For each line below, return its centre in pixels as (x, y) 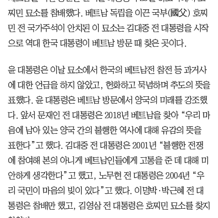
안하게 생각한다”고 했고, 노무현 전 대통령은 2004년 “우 (106, 175)
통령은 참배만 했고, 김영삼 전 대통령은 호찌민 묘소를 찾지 (109, 206)
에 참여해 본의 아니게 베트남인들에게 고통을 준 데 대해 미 (108, 160)
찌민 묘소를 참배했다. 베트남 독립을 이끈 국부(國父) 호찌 (108, 13)
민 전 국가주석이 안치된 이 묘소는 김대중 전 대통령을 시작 (108, 28)
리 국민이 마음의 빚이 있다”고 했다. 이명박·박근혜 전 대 (106, 191)
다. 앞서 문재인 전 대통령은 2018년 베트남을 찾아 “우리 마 (109, 115)
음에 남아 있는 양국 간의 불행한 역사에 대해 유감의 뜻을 (104, 130)
